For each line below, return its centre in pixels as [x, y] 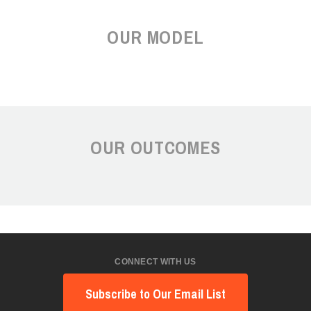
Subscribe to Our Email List [155, 294]
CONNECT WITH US [155, 261]
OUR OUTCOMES [155, 147]
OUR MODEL [155, 37]
